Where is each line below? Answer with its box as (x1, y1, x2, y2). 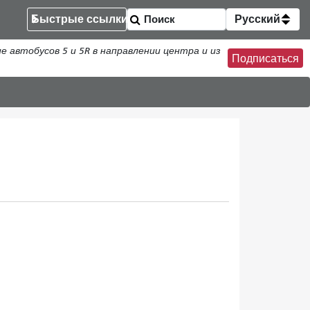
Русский (235, 12, 280, 26)
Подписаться (232, 52, 299, 65)
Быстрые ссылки (31, 12, 128, 26)
